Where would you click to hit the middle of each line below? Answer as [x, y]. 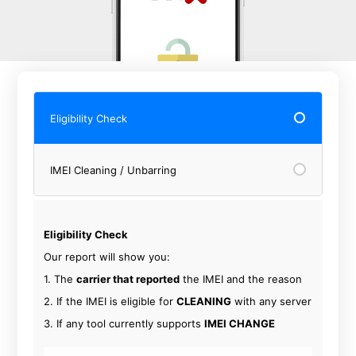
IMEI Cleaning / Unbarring [114, 170]
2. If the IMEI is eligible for [110, 301]
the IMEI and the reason [241, 279]
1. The [60, 279]
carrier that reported [128, 279]
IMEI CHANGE [240, 323]
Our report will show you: [107, 257]
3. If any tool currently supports [124, 323]
